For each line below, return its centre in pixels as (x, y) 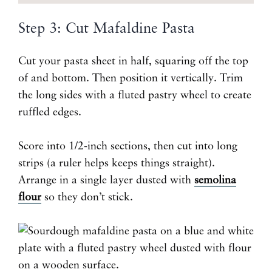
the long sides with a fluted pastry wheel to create (135, 96)
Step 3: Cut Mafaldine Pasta (107, 29)
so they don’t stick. (87, 198)
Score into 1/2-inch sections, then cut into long (128, 147)
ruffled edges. (50, 113)
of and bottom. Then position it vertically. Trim (131, 79)
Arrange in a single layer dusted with (106, 181)
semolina (215, 181)
